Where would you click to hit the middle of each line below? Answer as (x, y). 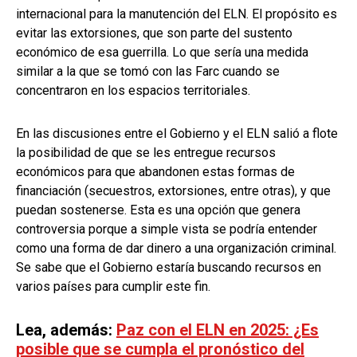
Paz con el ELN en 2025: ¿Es (218, 330)
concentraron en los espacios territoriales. (135, 90)
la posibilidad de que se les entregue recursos (146, 152)
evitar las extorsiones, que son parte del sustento (154, 33)
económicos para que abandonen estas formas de (155, 171)
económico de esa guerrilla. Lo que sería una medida (162, 52)
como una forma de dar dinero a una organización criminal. (176, 248)
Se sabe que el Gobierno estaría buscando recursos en (169, 267)
